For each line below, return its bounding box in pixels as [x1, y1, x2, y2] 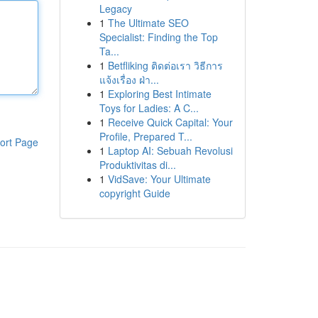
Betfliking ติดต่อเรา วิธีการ [107, 58, 223, 72]
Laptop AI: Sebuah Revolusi [107, 143, 233, 158]
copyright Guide [99, 186, 170, 200]
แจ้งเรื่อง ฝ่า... [99, 72, 159, 87]
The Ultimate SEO [107, 16, 189, 30]
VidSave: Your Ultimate [107, 172, 211, 186]
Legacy [99, 1, 132, 16]
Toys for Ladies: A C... [99, 101, 199, 115]
